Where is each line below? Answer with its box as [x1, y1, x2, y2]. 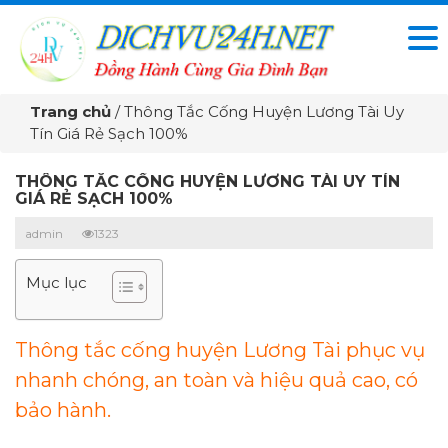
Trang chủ [30, 102, 115, 121]
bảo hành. [15, 398, 111, 422]
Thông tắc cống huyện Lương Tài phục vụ [15, 338, 425, 362]
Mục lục [26, 272, 87, 292]
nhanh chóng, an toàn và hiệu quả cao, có [15, 368, 418, 392]
